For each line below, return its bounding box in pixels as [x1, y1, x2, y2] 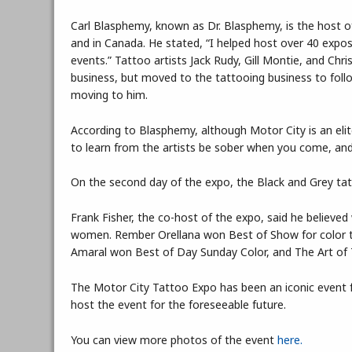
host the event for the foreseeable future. [71, 296, 287, 312]
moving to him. [71, 86, 148, 102]
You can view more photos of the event [71, 332, 278, 347]
